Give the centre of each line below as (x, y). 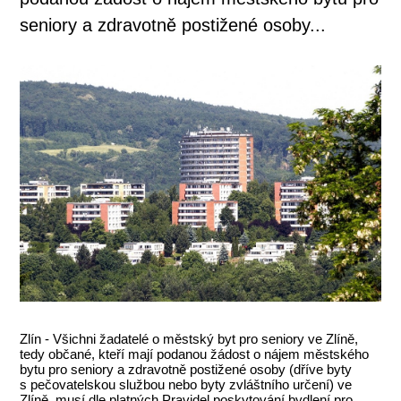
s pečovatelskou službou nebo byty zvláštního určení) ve (186, 385)
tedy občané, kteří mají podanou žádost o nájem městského (195, 354)
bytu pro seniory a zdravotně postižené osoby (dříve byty (186, 370)
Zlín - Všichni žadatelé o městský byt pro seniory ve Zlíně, (189, 339)
